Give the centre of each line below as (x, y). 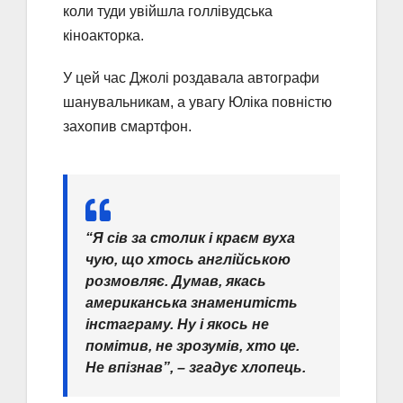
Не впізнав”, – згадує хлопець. (196, 367)
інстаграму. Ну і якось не (177, 324)
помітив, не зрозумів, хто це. (193, 345)
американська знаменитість (192, 302)
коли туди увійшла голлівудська (168, 11)
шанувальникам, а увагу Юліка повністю (197, 102)
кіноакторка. (103, 35)
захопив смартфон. (127, 126)
